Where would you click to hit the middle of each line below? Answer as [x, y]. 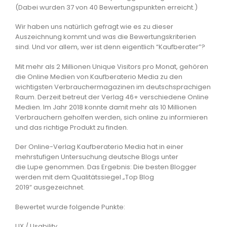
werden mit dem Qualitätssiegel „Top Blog [85, 177]
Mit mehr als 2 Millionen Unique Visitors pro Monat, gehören [112, 66]
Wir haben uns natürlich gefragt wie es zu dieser [94, 27]
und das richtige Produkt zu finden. [72, 127]
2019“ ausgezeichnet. [50, 187]
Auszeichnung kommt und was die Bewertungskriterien [106, 37]
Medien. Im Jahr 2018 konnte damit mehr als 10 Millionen [106, 107]
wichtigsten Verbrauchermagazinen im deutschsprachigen [113, 87]
